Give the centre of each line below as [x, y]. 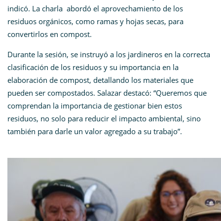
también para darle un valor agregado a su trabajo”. [95, 131]
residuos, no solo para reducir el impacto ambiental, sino [104, 119]
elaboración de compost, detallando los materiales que [100, 80]
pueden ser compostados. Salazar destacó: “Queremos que [107, 93]
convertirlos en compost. [50, 34]
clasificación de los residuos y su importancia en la [93, 67]
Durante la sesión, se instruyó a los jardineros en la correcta [109, 55]
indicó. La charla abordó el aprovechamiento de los [95, 9]
